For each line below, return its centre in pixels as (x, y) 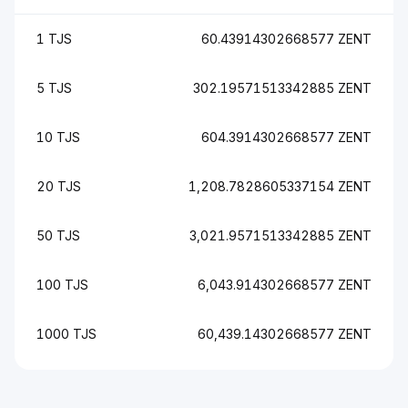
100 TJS (62, 285)
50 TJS (58, 235)
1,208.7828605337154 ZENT (280, 186)
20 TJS (59, 186)
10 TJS (58, 137)
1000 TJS (66, 334)
